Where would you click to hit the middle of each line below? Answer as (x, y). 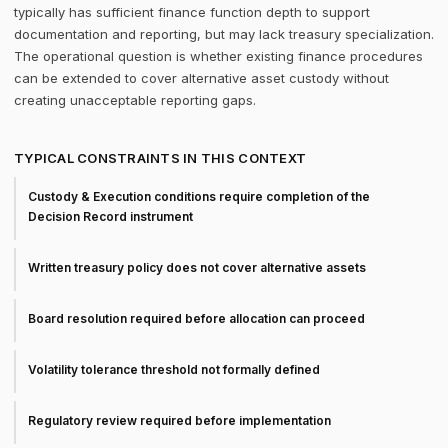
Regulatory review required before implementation (179, 420)
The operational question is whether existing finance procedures (218, 56)
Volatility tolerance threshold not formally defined (174, 369)
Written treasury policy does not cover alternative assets (197, 267)
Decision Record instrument (110, 216)
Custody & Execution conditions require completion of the (199, 196)
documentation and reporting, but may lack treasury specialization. (224, 34)
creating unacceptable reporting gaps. (135, 100)
